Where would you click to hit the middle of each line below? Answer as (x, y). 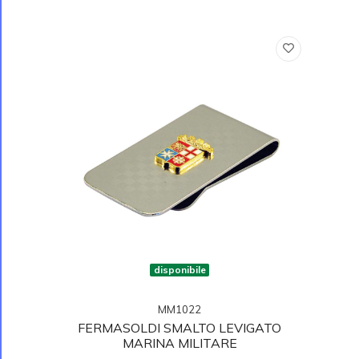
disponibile (179, 269)
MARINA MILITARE (179, 343)
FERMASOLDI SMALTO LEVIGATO (179, 327)
